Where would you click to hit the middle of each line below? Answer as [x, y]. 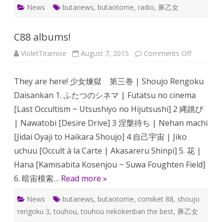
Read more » [84, 178]
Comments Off [167, 53]
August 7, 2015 [105, 53]
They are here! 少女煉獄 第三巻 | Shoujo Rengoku [109, 81]
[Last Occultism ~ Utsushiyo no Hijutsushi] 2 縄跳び [109, 109]
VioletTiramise [44, 53]
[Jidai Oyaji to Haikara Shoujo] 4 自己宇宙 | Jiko [100, 137]
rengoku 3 [33, 211]
